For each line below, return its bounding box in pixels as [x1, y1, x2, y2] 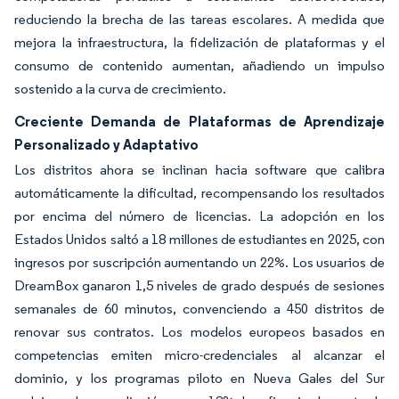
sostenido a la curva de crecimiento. [14, 80, 226, 97]
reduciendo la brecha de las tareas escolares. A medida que [14, 11, 385, 28]
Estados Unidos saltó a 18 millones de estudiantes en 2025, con [14, 231, 385, 248]
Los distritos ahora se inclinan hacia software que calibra [14, 161, 385, 178]
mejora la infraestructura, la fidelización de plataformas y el [14, 34, 385, 51]
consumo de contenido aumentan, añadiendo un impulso [14, 57, 385, 74]
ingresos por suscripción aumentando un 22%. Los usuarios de [14, 254, 385, 271]
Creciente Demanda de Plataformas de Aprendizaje [14, 112, 385, 130]
